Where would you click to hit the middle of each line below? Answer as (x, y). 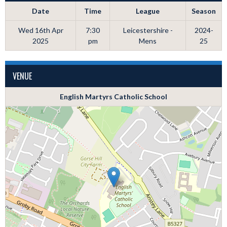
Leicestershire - (148, 30)
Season (204, 11)
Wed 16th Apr (41, 30)
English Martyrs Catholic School (113, 97)
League (148, 11)
